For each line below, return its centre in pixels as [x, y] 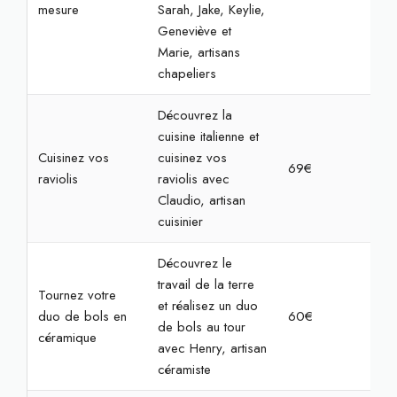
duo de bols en [82, 316]
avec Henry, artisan [212, 348]
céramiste [184, 370]
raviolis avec [193, 179]
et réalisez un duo [207, 306]
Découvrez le [195, 263]
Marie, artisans [198, 52]
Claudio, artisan [201, 200]
